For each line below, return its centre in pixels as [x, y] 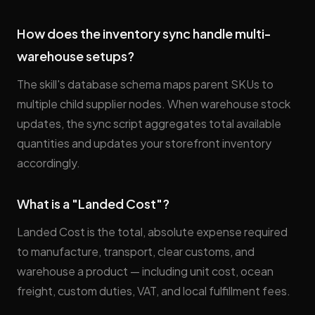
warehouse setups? [76, 56]
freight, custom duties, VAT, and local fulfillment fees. [154, 291]
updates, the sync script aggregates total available [149, 123]
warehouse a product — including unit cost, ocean [145, 271]
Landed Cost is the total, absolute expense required [152, 232]
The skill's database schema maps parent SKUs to [145, 84]
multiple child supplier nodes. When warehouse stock [154, 104]
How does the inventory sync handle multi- [144, 33]
